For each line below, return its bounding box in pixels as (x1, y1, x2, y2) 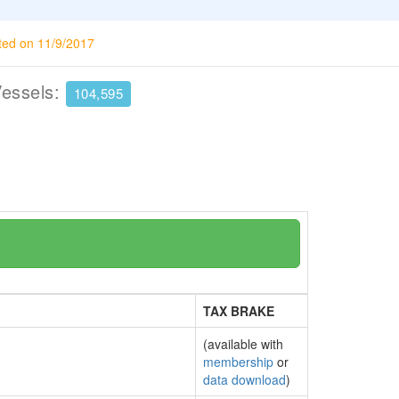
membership (203, 353, 273, 370)
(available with (203, 335, 283, 353)
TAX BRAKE (203, 302, 274, 320)
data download (203, 370, 286, 388)
